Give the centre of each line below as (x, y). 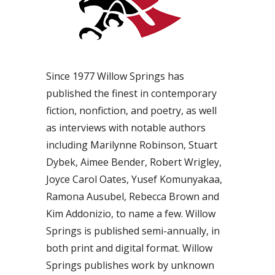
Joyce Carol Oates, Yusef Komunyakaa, (134, 180)
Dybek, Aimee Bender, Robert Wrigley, (134, 162)
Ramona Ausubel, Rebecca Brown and (133, 197)
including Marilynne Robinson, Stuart (132, 145)
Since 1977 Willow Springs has (115, 76)
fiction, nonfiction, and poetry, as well (131, 111)
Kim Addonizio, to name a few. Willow (131, 214)
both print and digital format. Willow (129, 248)
